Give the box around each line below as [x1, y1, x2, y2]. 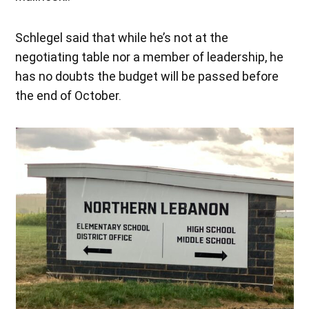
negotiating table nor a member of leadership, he [15, 49, 284, 64]
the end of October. [15, 88, 122, 103]
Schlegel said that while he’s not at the [15, 30, 229, 45]
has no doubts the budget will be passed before [15, 68, 279, 83]
